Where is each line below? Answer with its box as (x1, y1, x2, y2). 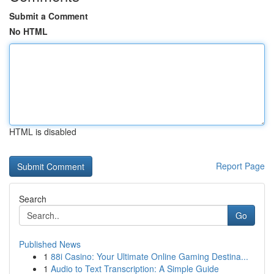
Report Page (216, 160, 265, 172)
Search (19, 193, 46, 205)
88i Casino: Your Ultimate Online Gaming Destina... (51, 250, 248, 262)
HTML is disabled (9, 125, 76, 138)
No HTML (9, 25, 48, 37)
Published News (19, 238, 81, 250)
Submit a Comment (9, 10, 88, 22)
